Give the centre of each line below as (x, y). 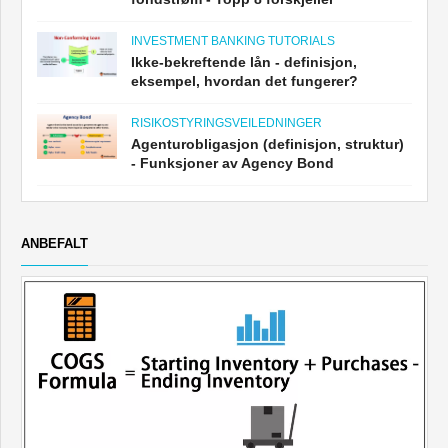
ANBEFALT (54, 244)
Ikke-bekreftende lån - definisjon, (244, 62)
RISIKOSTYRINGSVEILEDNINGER (226, 123)
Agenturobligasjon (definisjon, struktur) (267, 144)
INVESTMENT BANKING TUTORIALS (233, 41)
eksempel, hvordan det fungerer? (244, 81)
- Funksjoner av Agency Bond (232, 163)
